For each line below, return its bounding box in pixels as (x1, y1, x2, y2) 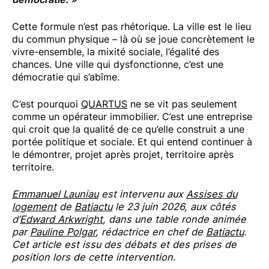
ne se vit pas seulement (127, 98, 237, 110)
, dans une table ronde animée (103, 213, 246, 226)
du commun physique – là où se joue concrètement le (12, 33, 255, 46)
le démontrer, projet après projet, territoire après (12, 148, 234, 161)
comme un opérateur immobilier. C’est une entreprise (12, 110, 252, 123)
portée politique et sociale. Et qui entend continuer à (12, 136, 252, 148)
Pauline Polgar (30, 226, 95, 238)
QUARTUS (81, 98, 127, 110)
